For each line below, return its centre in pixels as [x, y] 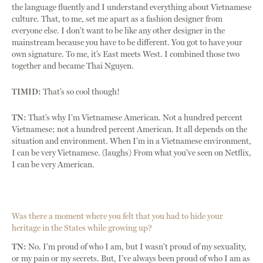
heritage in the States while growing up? [82, 228]
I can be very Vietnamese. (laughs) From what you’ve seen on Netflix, [131, 153]
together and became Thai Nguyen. [73, 66]
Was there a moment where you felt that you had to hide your [117, 217]
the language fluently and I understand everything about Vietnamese [131, 8]
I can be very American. [53, 165]
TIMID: [26, 92]
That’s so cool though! [80, 92]
